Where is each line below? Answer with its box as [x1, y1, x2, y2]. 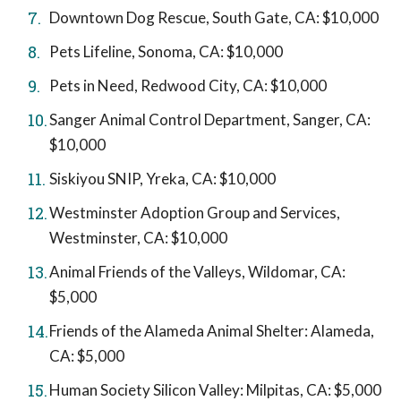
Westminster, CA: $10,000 [49, 227, 227, 247]
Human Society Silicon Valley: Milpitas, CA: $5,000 [49, 380, 381, 399]
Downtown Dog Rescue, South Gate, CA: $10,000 [49, 7, 379, 27]
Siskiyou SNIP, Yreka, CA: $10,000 [49, 168, 276, 188]
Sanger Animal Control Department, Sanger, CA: [49, 109, 371, 129]
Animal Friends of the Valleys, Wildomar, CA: [49, 261, 346, 281]
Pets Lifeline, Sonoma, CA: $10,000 [49, 41, 283, 61]
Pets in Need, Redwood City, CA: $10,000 [49, 75, 327, 95]
